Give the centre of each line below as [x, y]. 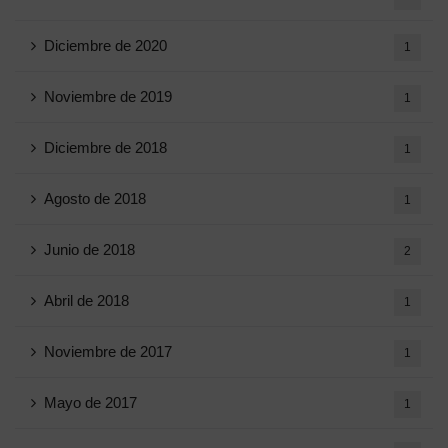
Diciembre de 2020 [105, 45]
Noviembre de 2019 [108, 96]
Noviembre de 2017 [108, 351]
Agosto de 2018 [95, 198]
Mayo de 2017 [90, 402]
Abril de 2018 [86, 300]
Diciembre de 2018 [105, 147]
